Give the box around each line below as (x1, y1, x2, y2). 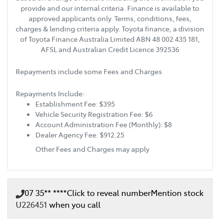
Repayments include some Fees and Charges (16, 66, 162, 76)
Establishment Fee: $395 (35, 98, 115, 109)
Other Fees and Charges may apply (35, 143, 149, 154)
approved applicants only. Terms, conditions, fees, (28, 13, 192, 23)
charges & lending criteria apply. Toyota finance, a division (16, 23, 204, 33)
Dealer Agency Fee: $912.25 (35, 129, 124, 139)
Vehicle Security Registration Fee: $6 (35, 109, 153, 119)
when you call (49, 198, 101, 210)
